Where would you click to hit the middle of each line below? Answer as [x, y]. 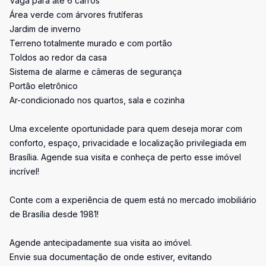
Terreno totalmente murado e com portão [91, 43]
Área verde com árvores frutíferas [76, 15]
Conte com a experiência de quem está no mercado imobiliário [133, 200]
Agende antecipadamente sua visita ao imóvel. [101, 243]
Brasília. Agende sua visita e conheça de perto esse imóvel [125, 157]
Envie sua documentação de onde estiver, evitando [111, 257]
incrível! [24, 171]
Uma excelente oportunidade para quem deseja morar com [126, 129]
